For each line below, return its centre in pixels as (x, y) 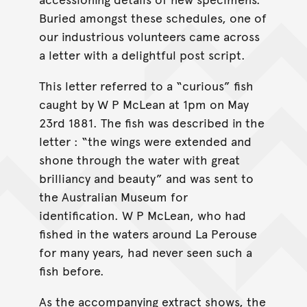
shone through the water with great (139, 159)
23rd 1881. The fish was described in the (151, 122)
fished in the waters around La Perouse (148, 233)
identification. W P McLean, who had (142, 214)
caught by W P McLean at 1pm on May (144, 103)
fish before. (71, 270)
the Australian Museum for (113, 196)
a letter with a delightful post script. (142, 54)
